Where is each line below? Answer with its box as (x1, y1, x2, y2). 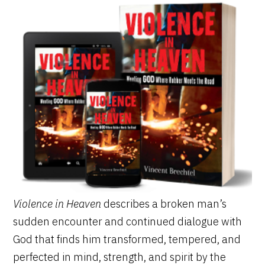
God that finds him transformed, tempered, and (13, 232, 241, 246)
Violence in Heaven (13, 196, 102, 211)
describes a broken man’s (101, 196, 227, 211)
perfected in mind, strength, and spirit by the (13, 250, 227, 264)
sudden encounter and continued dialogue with (13, 214, 243, 228)
